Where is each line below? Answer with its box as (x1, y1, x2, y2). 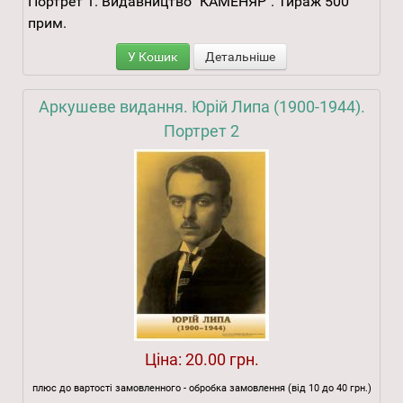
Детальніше (205, 49, 275, 65)
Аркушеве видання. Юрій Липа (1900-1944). (38, 97, 365, 117)
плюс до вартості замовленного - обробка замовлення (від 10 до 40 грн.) (31, 382, 372, 395)
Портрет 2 (164, 121, 239, 141)
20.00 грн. (184, 350, 259, 370)
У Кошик (128, 49, 178, 65)
